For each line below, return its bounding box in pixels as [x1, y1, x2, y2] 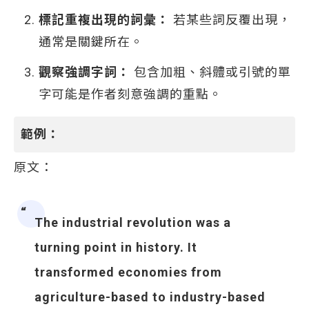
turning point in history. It [34, 240, 197, 255]
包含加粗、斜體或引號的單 [130, 65, 291, 79]
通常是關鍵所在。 [39, 34, 143, 49]
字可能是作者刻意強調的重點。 [39, 87, 222, 101]
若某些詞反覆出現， [170, 12, 291, 27]
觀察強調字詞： [39, 65, 130, 79]
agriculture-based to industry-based [34, 290, 266, 304]
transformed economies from [34, 265, 222, 279]
